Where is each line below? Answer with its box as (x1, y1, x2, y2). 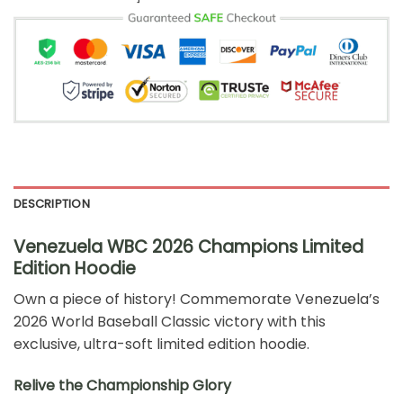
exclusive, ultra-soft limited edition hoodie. (13, 334, 309, 355)
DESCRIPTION (13, 195, 90, 211)
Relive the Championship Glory (13, 374, 231, 396)
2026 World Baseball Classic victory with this (13, 311, 326, 333)
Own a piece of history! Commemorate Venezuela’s (13, 289, 380, 310)
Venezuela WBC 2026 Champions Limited (13, 234, 363, 259)
